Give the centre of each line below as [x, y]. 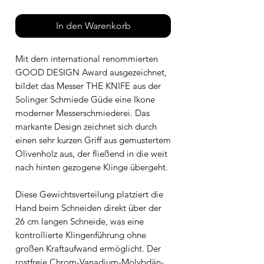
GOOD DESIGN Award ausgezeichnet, [91, 72]
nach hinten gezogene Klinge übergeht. [92, 167]
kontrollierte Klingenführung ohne [81, 235]
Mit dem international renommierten [87, 58]
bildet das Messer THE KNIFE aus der [88, 85]
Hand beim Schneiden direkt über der [88, 207]
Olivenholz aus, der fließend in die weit [91, 153]
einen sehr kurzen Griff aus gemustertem [93, 140]
